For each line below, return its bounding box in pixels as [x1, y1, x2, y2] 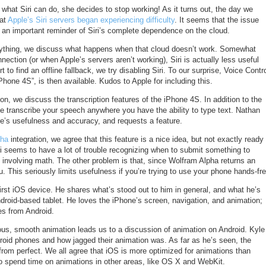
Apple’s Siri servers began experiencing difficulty [8, 15, 175, 24]
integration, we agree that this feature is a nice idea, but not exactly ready [8, 135, 264, 144]
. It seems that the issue [175, 15, 259, 24]
